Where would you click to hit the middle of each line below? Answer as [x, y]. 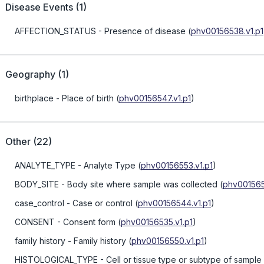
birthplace [34, 98]
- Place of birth [84, 98]
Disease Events [39, 7]
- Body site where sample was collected [138, 184]
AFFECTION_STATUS [55, 31]
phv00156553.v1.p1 [177, 165]
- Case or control [98, 203]
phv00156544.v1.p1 [174, 203]
